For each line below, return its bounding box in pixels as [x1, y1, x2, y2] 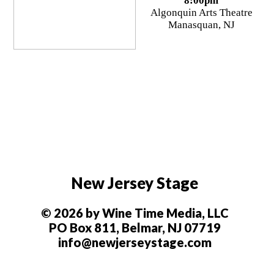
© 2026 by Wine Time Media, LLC [40, 205, 229, 220]
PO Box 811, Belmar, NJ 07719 [48, 220, 221, 235]
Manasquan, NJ [168, 19, 235, 31]
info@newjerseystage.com [57, 234, 212, 250]
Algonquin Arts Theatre [150, 7, 253, 19]
